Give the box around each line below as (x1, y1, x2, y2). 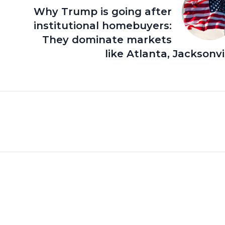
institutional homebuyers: (33, 19, 172, 32)
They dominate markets (42, 33, 172, 46)
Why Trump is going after (33, 5, 172, 18)
